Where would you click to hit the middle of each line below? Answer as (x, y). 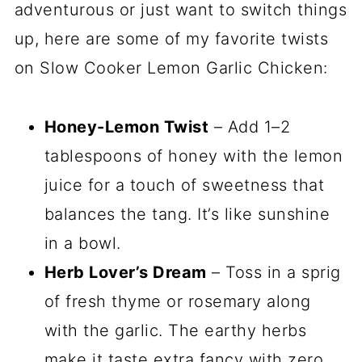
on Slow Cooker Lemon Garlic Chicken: (171, 67)
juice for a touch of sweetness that (184, 185)
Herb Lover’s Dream (125, 272)
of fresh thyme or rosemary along (177, 301)
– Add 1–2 (250, 126)
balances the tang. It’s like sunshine (187, 214)
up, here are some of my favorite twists (171, 38)
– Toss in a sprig (274, 272)
